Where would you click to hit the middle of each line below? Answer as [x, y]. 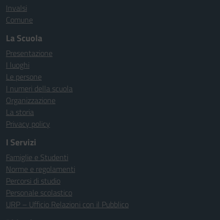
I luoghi [18, 65]
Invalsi [16, 8]
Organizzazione [31, 100]
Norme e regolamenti [41, 169]
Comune [19, 20]
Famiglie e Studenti [37, 157]
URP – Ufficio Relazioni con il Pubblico [67, 204]
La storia [20, 112]
